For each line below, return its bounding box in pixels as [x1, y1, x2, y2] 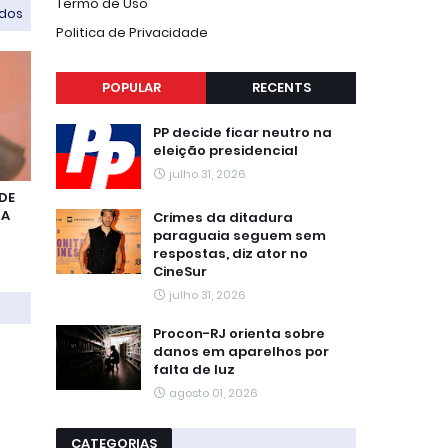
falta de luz [153, 360, 235, 379]
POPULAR [101, 78, 161, 97]
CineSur [153, 262, 207, 281]
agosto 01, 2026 [169, 385, 258, 401]
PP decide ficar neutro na [153, 123, 332, 142]
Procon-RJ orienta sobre [153, 324, 325, 343]
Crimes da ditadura [153, 208, 293, 227]
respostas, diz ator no [153, 244, 308, 263]
